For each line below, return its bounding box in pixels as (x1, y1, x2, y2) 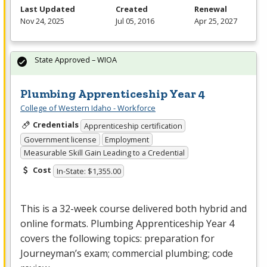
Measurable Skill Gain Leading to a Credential (23, 147, 185, 159)
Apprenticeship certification (83, 120, 182, 131)
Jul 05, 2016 (115, 15, 154, 27)
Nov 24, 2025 (20, 15, 64, 27)
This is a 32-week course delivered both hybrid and (20, 201, 247, 215)
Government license (23, 133, 97, 145)
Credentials (32, 119, 79, 131)
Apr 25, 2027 (194, 15, 237, 27)
